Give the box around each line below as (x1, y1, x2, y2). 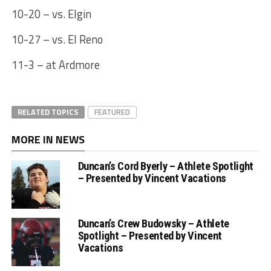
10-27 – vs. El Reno (11, 31, 103, 48)
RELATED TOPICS (17, 106, 79, 119)
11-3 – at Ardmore (11, 56, 100, 74)
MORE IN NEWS (11, 131, 85, 148)
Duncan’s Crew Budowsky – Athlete (77, 217, 229, 230)
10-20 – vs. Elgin (11, 5, 91, 23)
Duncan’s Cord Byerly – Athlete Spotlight (77, 160, 253, 173)
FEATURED (94, 106, 130, 119)
